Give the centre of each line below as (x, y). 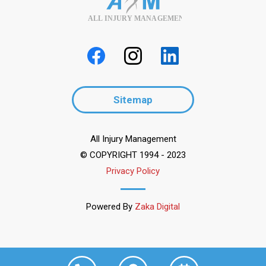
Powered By (110, 207)
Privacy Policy (133, 171)
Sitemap (133, 100)
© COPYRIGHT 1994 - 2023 (133, 155)
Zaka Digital (157, 207)
